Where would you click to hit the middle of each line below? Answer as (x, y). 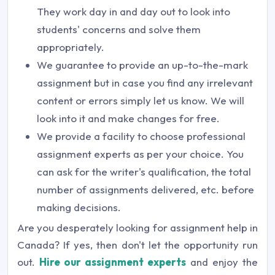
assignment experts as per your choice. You (140, 154)
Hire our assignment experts (113, 262)
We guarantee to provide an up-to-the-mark (142, 65)
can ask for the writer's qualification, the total (144, 172)
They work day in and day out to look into (134, 11)
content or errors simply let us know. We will (141, 100)
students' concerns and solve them (119, 29)
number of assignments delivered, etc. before (145, 189)
